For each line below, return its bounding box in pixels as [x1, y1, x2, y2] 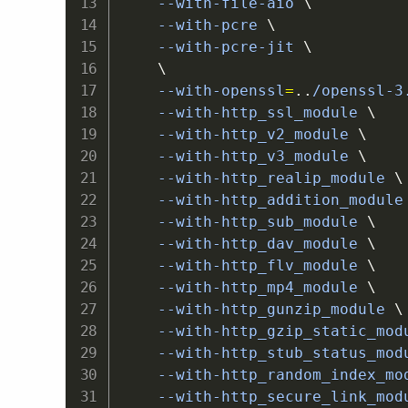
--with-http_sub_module [120, 213, 367, 231]
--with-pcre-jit [120, 38, 303, 56]
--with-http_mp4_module [120, 279, 367, 297]
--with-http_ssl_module [120, 104, 367, 122]
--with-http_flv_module [120, 257, 367, 275]
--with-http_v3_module [120, 148, 358, 166]
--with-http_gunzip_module [120, 301, 394, 319]
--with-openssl [120, 82, 285, 100]
